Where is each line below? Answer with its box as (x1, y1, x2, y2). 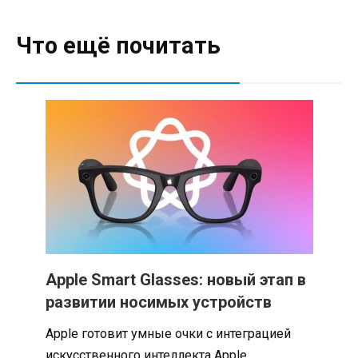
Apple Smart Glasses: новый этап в (45, 270, 306, 290)
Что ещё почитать (16, 32, 221, 60)
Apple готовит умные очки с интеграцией (45, 326, 291, 342)
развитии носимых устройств (45, 292, 272, 312)
